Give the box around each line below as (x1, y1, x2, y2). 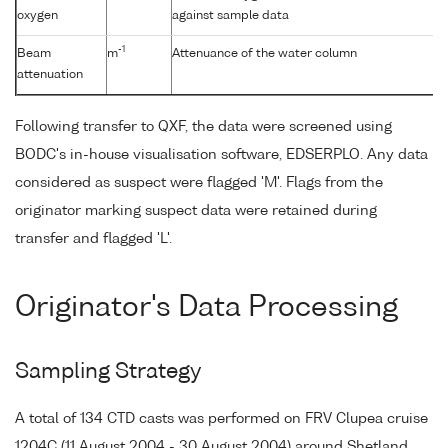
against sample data (172, 9, 289, 22)
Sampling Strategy (15, 361, 201, 383)
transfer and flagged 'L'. (15, 231, 172, 246)
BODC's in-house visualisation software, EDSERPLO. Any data (15, 147, 428, 162)
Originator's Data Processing (15, 294, 398, 323)
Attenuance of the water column (172, 47, 357, 60)
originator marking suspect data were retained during (15, 203, 377, 218)
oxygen (17, 9, 58, 22)
